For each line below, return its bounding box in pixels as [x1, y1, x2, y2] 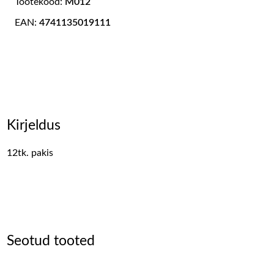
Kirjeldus [7, 117, 61, 132]
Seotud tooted [7, 233, 95, 248]
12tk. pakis [7, 147, 54, 158]
